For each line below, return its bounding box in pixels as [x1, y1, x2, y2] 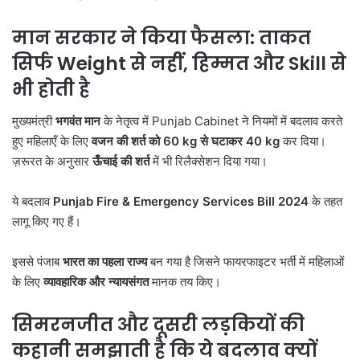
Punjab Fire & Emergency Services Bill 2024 [53, 194, 309, 210]
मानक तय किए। [149, 274, 221, 290]
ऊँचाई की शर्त [92, 153, 149, 170]
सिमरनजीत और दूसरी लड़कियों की [12, 312, 305, 338]
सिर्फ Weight [12, 50, 130, 76]
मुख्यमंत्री [12, 113, 55, 129]
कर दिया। [280, 133, 326, 149]
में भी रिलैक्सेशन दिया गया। [149, 153, 268, 170]
